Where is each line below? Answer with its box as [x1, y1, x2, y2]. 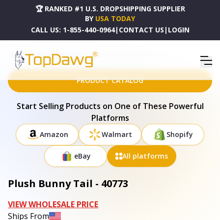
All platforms [122, 151, 168, 161]
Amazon [40, 130, 68, 139]
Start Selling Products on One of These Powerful [16, 101, 204, 111]
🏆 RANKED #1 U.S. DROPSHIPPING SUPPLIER [35, 4, 185, 13]
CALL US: [30, 25, 61, 34]
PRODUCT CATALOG [77, 76, 143, 85]
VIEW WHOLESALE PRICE [8, 199, 98, 210]
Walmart [102, 130, 132, 139]
